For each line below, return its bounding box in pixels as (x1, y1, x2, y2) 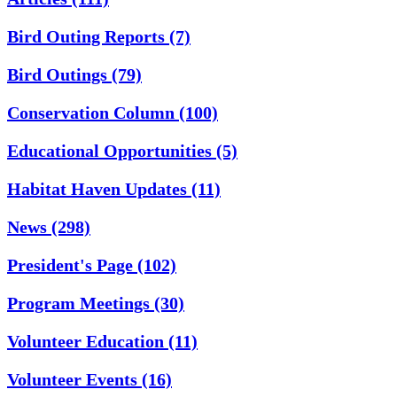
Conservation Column (7, 102, 179, 122)
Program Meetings (7, 292, 154, 313)
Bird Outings (7, 64, 112, 84)
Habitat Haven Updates (7, 178, 191, 198)
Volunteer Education (7, 331, 168, 351)
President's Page (7, 254, 137, 275)
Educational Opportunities (7, 140, 216, 160)
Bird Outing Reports (7, 26, 169, 46)
